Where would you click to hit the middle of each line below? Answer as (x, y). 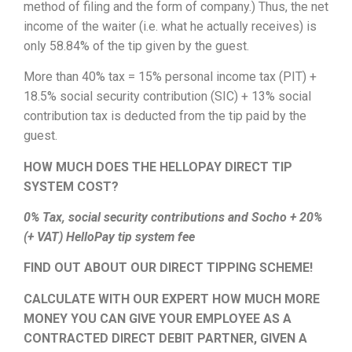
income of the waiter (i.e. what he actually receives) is (170, 26)
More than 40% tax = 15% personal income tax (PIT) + (170, 77)
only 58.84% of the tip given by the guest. (138, 46)
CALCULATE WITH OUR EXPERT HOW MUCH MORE (172, 299)
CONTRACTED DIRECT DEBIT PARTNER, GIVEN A (165, 338)
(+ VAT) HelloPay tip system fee (109, 236)
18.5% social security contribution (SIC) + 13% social (167, 97)
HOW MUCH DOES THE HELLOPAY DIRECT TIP (158, 167)
